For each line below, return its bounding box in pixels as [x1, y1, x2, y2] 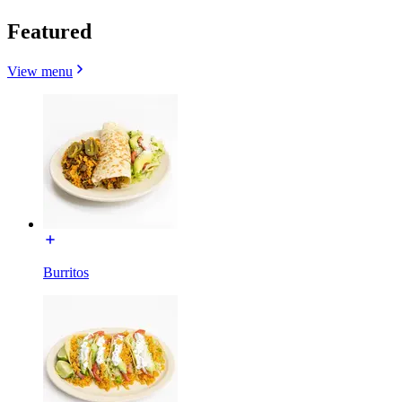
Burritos [43, 264, 89, 280]
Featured [7, 19, 92, 43]
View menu [7, 63, 73, 79]
